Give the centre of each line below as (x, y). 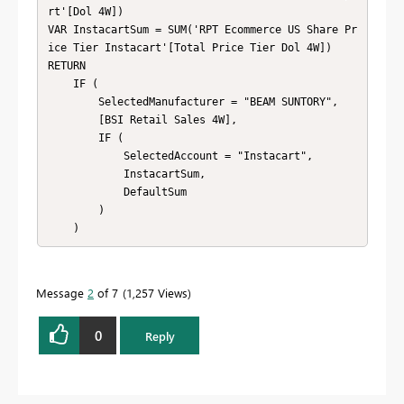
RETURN (66, 65)
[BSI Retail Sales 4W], (73, 119)
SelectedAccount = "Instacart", (85, 156)
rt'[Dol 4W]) (85, 11)
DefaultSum (85, 192)
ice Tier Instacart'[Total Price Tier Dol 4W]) (189, 47)
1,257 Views (157, 293)
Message (62, 293)
